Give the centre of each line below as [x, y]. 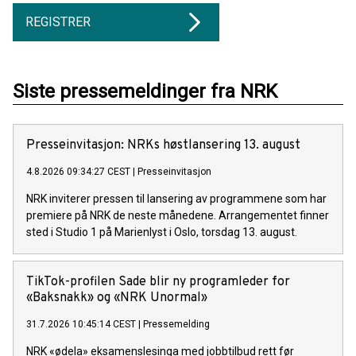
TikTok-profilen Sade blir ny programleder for [158, 282]
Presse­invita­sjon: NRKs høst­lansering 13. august [163, 146]
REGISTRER [58, 22]
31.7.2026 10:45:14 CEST [81, 325]
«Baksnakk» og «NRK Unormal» [117, 298]
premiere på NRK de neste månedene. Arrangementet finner [178, 216]
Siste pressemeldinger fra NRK [145, 92]
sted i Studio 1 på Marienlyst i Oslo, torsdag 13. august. [162, 232]
